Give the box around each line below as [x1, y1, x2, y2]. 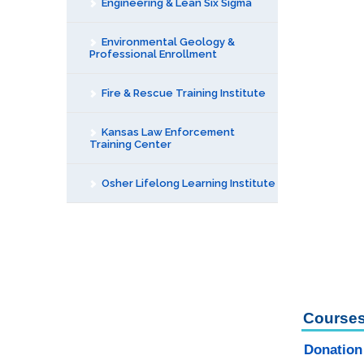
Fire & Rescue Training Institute [99, 87, 266, 99]
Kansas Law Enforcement [99, 126, 235, 138]
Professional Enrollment [89, 48, 217, 60]
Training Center [89, 138, 171, 150]
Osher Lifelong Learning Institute [99, 177, 275, 189]
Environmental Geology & [99, 36, 235, 48]
